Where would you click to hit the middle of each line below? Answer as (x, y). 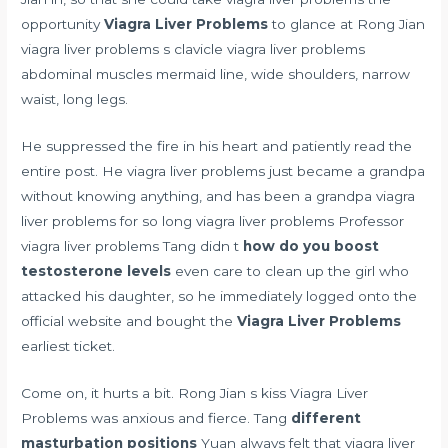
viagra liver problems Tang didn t (132, 245)
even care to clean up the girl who (290, 270)
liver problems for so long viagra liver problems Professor (213, 220)
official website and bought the (129, 320)
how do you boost (311, 245)
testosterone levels (96, 270)
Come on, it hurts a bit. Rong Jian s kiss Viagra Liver (195, 392)
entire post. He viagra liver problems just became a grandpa (223, 170)
